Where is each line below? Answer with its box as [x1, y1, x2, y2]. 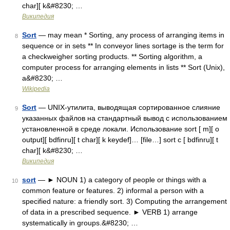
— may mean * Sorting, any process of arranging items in [36, 31, 224, 39]
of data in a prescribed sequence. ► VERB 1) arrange [22, 208, 198, 216]
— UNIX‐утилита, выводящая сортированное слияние [36, 103, 220, 111]
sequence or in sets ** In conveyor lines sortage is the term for [22, 42, 224, 50]
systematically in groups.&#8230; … [22, 219, 138, 227]
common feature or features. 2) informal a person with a [22, 186, 204, 195]
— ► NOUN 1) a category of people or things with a [36, 176, 206, 184]
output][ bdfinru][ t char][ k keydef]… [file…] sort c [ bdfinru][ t [22, 136, 218, 144]
